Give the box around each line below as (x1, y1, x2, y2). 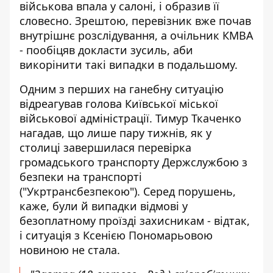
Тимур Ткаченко (155, 111, 241, 126)
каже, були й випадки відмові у (19, 199, 188, 213)
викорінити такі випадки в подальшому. (19, 57, 238, 72)
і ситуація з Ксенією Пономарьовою (19, 228, 213, 243)
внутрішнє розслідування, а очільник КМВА (19, 28, 253, 43)
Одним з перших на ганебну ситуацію (19, 82, 224, 96)
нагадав (19, 126, 62, 140)
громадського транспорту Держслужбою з (19, 155, 247, 169)
